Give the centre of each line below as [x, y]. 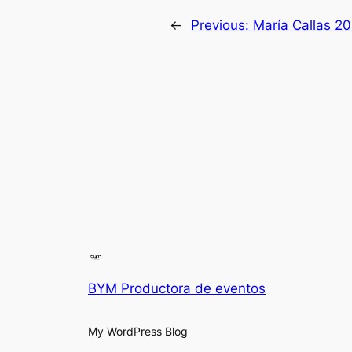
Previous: [222, 26]
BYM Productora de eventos [177, 289]
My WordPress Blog [138, 332]
